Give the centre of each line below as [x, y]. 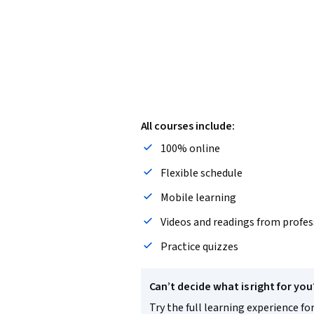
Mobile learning [198, 198]
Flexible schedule [201, 173]
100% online [190, 149]
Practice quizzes [199, 247]
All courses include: [187, 126]
